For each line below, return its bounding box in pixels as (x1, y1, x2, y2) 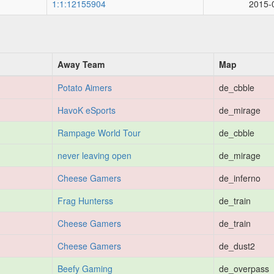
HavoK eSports (57, 104, 116, 116)
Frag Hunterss (57, 194, 113, 207)
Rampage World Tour (57, 127, 141, 139)
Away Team (57, 58, 105, 70)
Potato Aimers (57, 81, 112, 94)
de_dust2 (219, 240, 255, 252)
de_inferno (219, 172, 261, 184)
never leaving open (57, 149, 131, 161)
